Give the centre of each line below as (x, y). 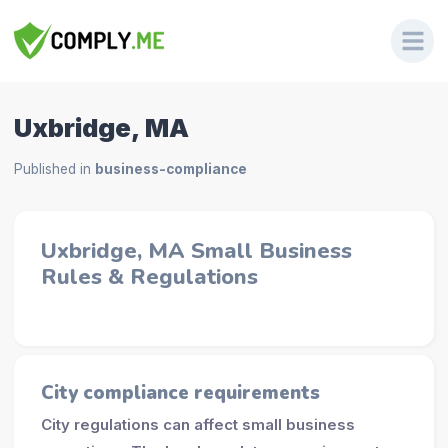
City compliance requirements (180, 393)
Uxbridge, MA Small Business (196, 250)
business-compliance (170, 169)
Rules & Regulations (149, 276)
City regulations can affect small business (197, 424)
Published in (54, 169)
